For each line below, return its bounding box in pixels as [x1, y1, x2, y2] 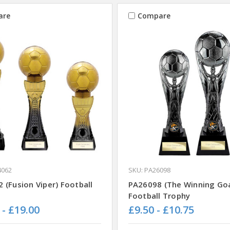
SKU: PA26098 [128, 165, 170, 175]
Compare [137, 10, 170, 21]
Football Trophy [128, 190, 190, 201]
